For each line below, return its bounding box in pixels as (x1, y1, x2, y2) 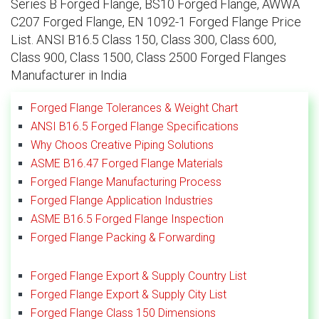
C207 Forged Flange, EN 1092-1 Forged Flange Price (11, 14, 301, 30)
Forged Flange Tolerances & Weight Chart (31, 100, 238, 115)
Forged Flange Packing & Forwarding (31, 230, 215, 244)
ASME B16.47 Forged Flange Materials (31, 156, 223, 170)
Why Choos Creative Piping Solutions (31, 137, 214, 152)
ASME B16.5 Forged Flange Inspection (31, 211, 224, 226)
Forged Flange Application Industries (31, 193, 213, 207)
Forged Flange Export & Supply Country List (31, 268, 246, 283)
